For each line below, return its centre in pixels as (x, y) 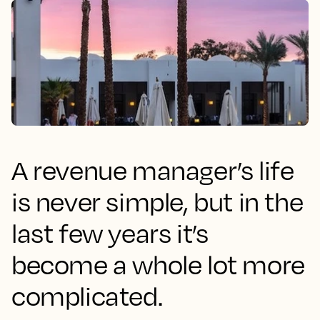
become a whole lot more (158, 264)
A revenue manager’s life (153, 170)
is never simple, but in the (157, 201)
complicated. (87, 296)
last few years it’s (110, 233)
